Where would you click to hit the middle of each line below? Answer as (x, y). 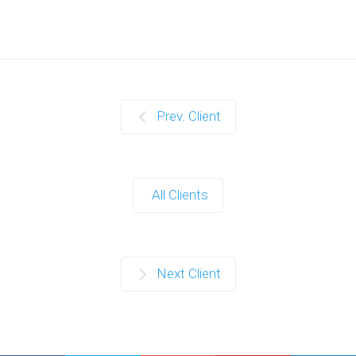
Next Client (188, 273)
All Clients (180, 194)
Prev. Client (188, 116)
